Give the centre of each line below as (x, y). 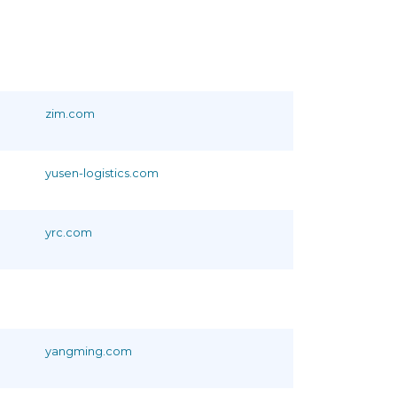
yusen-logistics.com (102, 173)
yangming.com (89, 351)
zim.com (70, 113)
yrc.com (69, 232)
